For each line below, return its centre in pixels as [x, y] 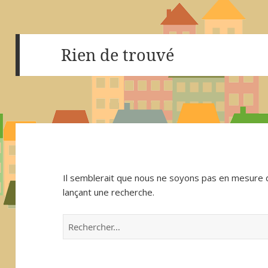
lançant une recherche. [109, 192]
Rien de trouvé [118, 54]
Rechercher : [88, 221]
